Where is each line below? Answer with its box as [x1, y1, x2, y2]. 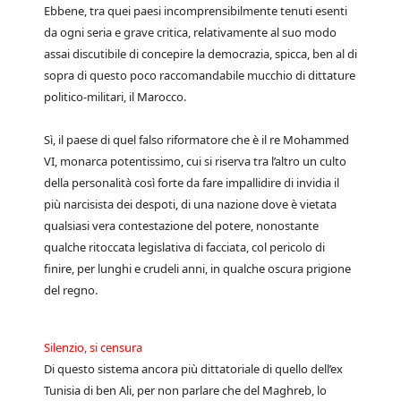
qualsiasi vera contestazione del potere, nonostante [44, 218, 319, 234]
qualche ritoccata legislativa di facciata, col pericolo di [44, 239, 325, 255]
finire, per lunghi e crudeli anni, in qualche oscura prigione [44, 260, 351, 277]
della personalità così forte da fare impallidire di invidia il [44, 175, 339, 191]
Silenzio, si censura [44, 339, 142, 355]
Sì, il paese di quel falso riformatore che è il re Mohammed [44, 132, 349, 148]
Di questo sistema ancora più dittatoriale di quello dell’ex [44, 361, 343, 377]
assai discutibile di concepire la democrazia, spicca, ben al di [44, 46, 357, 62]
